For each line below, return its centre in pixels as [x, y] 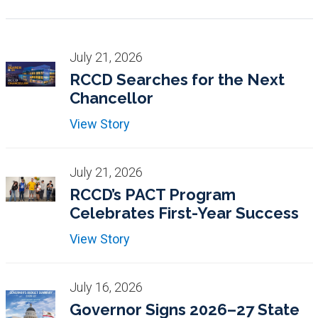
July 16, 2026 [106, 287]
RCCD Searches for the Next [177, 79]
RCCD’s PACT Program [153, 194]
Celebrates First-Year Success [185, 213]
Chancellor [112, 98]
